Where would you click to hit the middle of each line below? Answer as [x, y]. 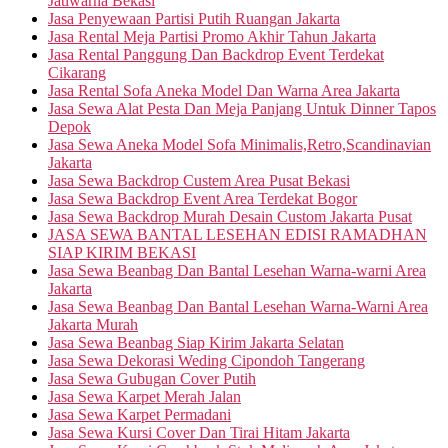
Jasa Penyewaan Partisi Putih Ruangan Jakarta [194, 18]
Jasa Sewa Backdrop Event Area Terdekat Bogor [202, 198]
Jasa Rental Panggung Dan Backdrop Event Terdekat [216, 54]
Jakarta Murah [93, 324]
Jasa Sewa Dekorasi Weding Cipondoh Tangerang [206, 360]
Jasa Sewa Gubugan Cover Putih [152, 378]
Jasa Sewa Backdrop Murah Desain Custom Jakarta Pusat [230, 216]
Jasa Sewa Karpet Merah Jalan [144, 396]
